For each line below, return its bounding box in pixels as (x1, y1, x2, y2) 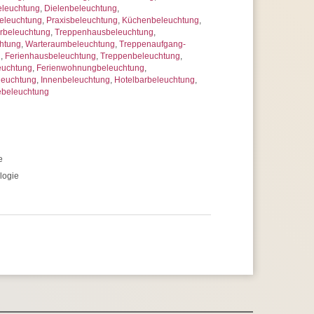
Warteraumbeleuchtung (25, 39, 115, 50)
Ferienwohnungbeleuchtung (36, 63, 144, 74)
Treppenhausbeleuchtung (55, 27, 153, 38)
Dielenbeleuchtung (44, 4, 117, 14)
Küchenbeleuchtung (122, 15, 199, 26)
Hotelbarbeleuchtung (114, 75, 195, 86)
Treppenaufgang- (119, 39, 186, 50)
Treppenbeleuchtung (100, 51, 180, 62)
